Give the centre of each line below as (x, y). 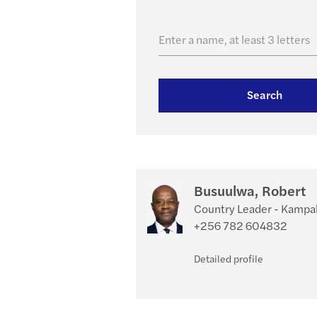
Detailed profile (229, 258)
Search (265, 94)
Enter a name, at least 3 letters (234, 39)
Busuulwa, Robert (250, 190)
